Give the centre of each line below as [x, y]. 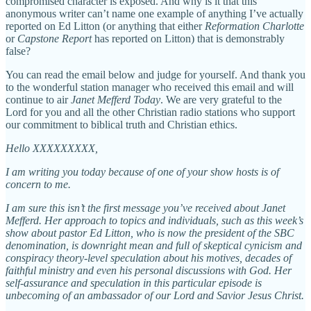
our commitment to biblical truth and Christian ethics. [121, 124]
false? [18, 51]
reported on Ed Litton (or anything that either [105, 26]
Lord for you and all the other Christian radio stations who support [150, 112]
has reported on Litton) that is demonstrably [188, 38]
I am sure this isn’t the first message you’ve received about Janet [145, 208]
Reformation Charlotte [254, 26]
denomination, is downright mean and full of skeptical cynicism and [154, 245]
